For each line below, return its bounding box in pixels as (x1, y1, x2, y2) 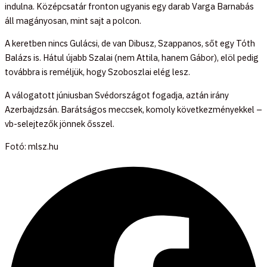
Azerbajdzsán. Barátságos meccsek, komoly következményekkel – (5, 103, 262, 115)
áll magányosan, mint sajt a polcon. (5, 14, 141, 26)
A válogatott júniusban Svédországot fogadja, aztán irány (5, 89, 229, 101)
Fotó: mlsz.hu (5, 141, 58, 153)
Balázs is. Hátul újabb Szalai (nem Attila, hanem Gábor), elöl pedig (5, 52, 259, 64)
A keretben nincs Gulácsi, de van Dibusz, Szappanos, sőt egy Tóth (5, 38, 255, 49)
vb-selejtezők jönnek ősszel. (5, 117, 114, 129)
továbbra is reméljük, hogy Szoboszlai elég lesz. (5, 66, 190, 78)
